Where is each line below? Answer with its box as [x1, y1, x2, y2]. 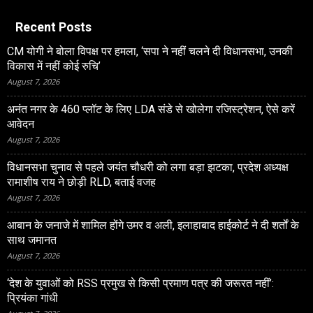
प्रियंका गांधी [7, 291, 58, 305]
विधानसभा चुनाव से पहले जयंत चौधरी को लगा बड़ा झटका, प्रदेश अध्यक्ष [7, 161, 289, 175]
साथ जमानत [7, 233, 57, 247]
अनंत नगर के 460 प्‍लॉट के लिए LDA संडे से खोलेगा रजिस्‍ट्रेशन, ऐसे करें [7, 103, 295, 117]
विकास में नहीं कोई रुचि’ [7, 59, 101, 73]
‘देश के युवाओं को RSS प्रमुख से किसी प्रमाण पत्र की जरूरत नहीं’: [7, 277, 274, 291]
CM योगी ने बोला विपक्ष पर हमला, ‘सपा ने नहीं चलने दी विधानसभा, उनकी [7, 45, 293, 59]
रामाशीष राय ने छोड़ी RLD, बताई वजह [7, 175, 156, 189]
